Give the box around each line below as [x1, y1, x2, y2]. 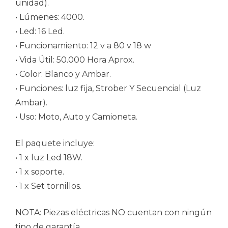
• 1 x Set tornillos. [15, 181, 81, 191]
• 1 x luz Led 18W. [15, 152, 82, 162]
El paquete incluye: [15, 138, 95, 148]
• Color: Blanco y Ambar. [15, 69, 111, 79]
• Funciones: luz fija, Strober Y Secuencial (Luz [15, 83, 201, 93]
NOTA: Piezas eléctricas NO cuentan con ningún [15, 207, 212, 217]
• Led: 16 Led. [15, 26, 65, 36]
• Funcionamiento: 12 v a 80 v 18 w [15, 40, 151, 50]
